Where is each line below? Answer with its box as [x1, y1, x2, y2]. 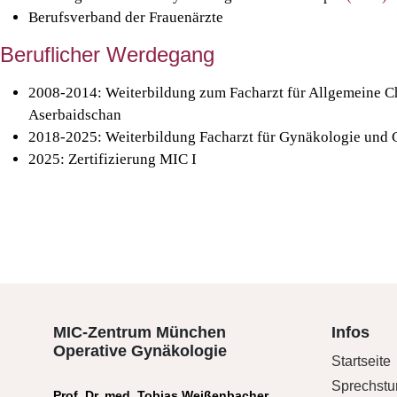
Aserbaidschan [28, 106, 121, 123]
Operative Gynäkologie [53, 342, 227, 360]
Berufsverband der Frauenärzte [28, 9, 223, 26]
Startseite [331, 354, 391, 369]
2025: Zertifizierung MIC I [28, 151, 197, 167]
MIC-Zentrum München [53, 323, 226, 341]
